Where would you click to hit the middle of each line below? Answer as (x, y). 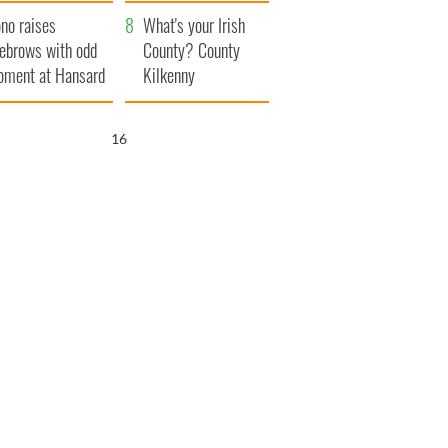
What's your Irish (194, 25)
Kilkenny (169, 75)
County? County (192, 50)
